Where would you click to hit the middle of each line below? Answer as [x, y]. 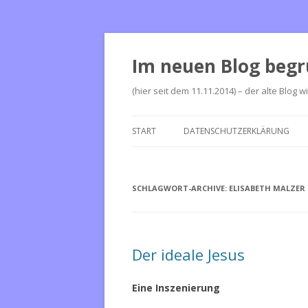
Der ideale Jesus [188, 254]
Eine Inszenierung [176, 288]
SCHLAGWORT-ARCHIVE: [180, 188]
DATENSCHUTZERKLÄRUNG [236, 131]
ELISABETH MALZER [267, 188]
